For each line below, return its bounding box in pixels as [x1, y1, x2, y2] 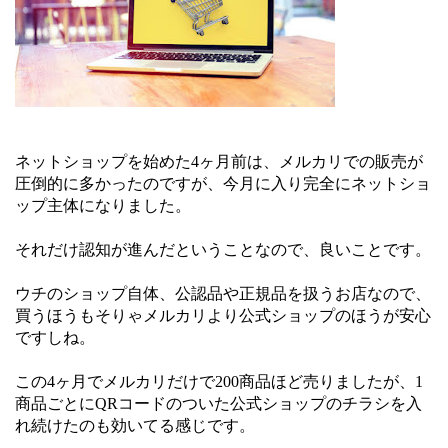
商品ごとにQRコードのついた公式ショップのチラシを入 [15, 395, 422, 412]
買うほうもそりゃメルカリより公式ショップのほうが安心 [15, 307, 431, 324]
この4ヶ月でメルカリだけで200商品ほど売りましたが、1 [15, 373, 423, 390]
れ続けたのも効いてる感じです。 [15, 417, 255, 434]
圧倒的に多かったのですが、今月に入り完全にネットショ [15, 175, 431, 192]
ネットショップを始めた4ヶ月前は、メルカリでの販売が [15, 153, 423, 170]
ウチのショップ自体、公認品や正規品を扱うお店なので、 [15, 285, 431, 302]
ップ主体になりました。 [15, 197, 191, 214]
